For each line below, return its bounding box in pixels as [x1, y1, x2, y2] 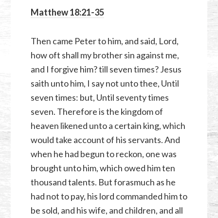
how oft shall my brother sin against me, [30, 50, 179, 61]
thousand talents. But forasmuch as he [30, 177, 176, 188]
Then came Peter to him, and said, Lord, [30, 36, 179, 47]
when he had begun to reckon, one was [30, 148, 177, 160]
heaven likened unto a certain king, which [30, 120, 185, 131]
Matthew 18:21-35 [30, 7, 104, 18]
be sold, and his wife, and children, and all [30, 205, 183, 216]
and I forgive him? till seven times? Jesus [30, 64, 182, 75]
